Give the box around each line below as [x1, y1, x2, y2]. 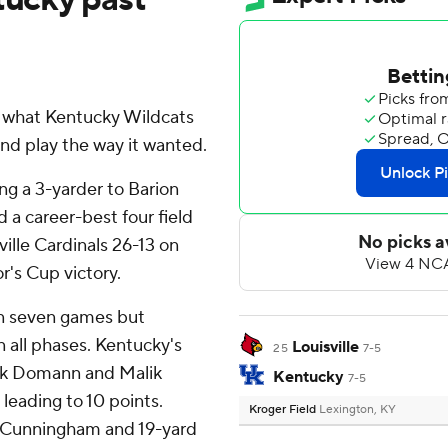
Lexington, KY [319, 402, 396, 418]
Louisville [292, 337, 359, 358]
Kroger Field [249, 402, 319, 418]
